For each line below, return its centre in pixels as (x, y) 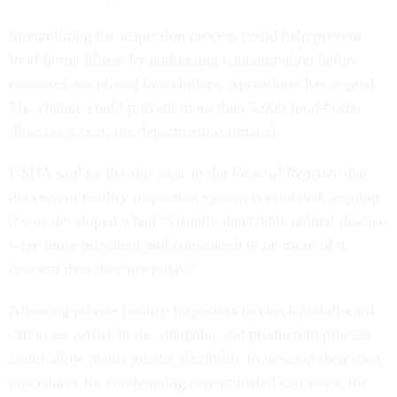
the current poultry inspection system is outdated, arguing (194, 197)
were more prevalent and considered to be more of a (177, 245)
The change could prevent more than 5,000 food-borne (185, 107)
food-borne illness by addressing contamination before (184, 59)
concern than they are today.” (103, 269)
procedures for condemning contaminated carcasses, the (188, 382)
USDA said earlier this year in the (120, 173)
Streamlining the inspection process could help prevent (185, 35)
